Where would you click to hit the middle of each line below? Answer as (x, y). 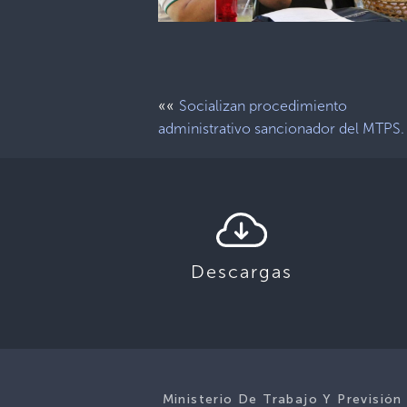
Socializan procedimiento (263, 105)
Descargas (242, 271)
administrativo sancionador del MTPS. (282, 128)
